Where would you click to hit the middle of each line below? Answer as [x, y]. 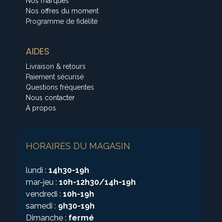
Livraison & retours [56, 66]
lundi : [37, 170]
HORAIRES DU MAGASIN [78, 146]
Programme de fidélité [62, 21]
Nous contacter [51, 97]
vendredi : [45, 194]
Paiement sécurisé [55, 77]
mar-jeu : [43, 182]
